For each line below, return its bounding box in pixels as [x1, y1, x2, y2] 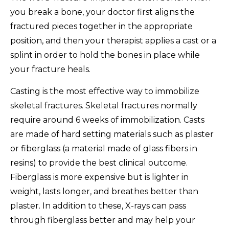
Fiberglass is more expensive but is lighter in [10, 172, 189, 182]
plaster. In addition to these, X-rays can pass [10, 201, 186, 211]
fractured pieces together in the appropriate [10, 21, 193, 32]
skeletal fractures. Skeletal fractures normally [10, 101, 197, 111]
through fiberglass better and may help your [10, 215, 195, 225]
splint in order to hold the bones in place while [10, 50, 200, 60]
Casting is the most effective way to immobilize [10, 86, 199, 97]
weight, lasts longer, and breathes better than [10, 187, 198, 197]
